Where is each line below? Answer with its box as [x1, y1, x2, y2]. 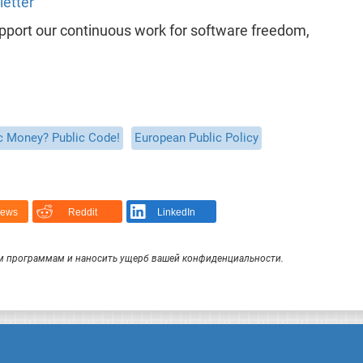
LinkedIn [157, 207, 196, 219]
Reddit [67, 207, 97, 219]
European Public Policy [134, 130, 258, 145]
